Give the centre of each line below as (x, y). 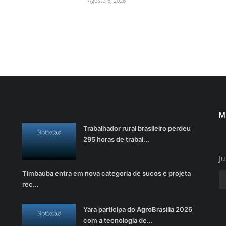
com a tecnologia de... (118, 221)
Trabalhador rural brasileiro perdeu (137, 128)
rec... (31, 184)
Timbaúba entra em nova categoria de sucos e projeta (106, 173)
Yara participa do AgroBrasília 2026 (138, 210)
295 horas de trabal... (116, 139)
